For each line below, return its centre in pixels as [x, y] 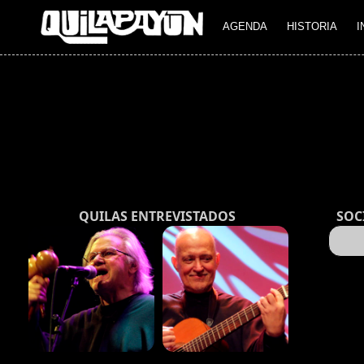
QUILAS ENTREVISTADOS [158, 217]
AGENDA [245, 27]
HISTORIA [312, 27]
